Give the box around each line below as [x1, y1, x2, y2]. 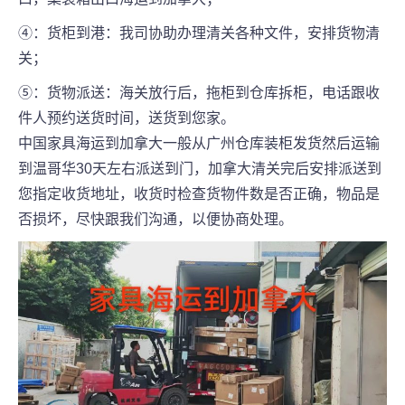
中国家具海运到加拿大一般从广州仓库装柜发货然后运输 [18, 136, 380, 152]
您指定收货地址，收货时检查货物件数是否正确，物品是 [18, 186, 380, 202]
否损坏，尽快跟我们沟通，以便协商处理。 [18, 212, 293, 228]
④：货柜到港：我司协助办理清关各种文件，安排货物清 [18, 25, 380, 42]
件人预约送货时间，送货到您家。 [18, 110, 235, 127]
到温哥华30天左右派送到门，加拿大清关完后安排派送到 [18, 161, 381, 177]
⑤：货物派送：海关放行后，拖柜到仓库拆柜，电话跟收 [18, 85, 380, 101]
